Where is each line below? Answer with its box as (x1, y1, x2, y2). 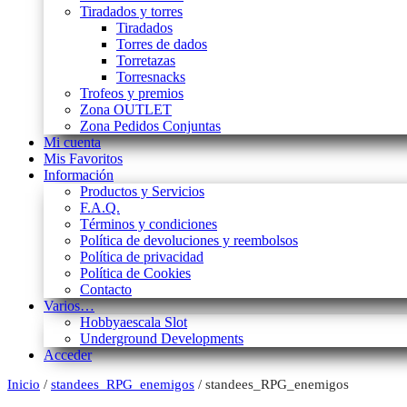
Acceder (44, 347, 92, 363)
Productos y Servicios (80, 184, 204, 200)
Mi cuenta (44, 134, 101, 151)
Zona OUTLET (80, 102, 172, 118)
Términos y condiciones (80, 216, 217, 233)
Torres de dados (116, 36, 207, 53)
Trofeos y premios (80, 85, 184, 102)
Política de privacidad (80, 249, 203, 265)
